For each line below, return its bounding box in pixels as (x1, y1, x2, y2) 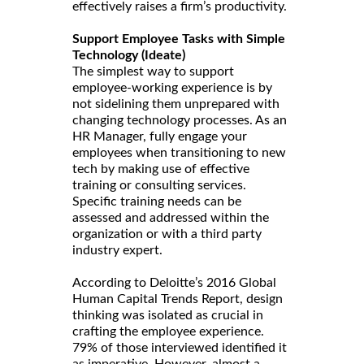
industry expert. (72, 243, 166, 257)
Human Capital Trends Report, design (72, 292, 283, 305)
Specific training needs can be (72, 194, 241, 208)
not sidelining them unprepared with (72, 97, 279, 110)
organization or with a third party (72, 227, 262, 240)
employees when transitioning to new (72, 145, 286, 159)
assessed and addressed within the (72, 210, 269, 224)
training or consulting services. (72, 178, 246, 192)
